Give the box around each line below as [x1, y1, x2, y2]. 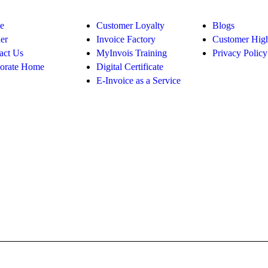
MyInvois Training [96, 48, 167, 59]
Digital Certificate [96, 62, 164, 72]
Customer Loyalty [96, 20, 165, 31]
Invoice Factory [96, 34, 156, 45]
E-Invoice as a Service [96, 75, 181, 86]
